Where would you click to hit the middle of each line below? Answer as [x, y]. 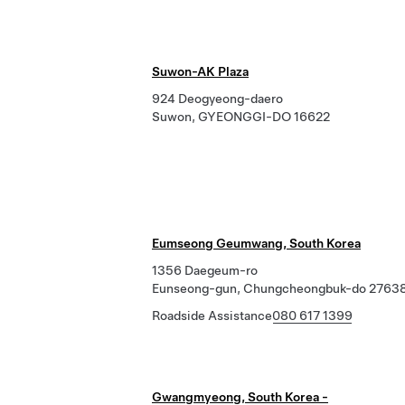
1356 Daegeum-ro [205, 270]
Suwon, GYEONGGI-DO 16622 [241, 117]
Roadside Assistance [212, 316]
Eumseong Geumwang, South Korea [256, 243]
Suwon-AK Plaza [200, 71]
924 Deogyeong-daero [217, 99]
